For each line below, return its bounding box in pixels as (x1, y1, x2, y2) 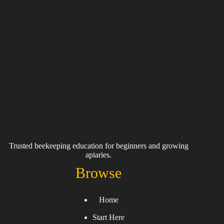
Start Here (92, 213, 125, 222)
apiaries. (85, 150, 112, 159)
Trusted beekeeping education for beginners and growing (8, 141, 188, 150)
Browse (75, 164, 122, 181)
